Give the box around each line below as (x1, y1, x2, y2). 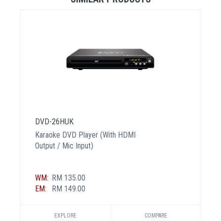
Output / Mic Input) (35, 141, 93, 150)
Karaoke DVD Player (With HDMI (35, 130, 136, 140)
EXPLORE (54, 212, 76, 219)
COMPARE (145, 212, 167, 219)
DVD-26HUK (35, 116, 74, 126)
